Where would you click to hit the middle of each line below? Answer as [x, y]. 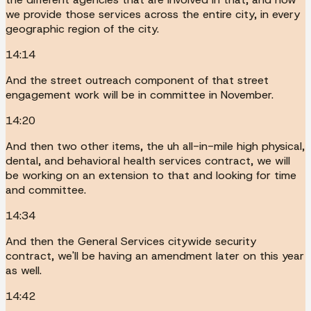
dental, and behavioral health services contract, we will [148, 160]
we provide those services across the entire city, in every [153, 14]
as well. [24, 270]
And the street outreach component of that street [137, 80]
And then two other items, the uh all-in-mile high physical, [155, 146]
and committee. [46, 190]
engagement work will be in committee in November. [140, 94]
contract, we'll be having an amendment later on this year [155, 255]
